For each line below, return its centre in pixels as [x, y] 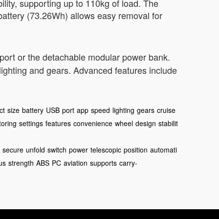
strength [21, 163]
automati [164, 150]
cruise [166, 110]
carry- [128, 163]
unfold [35, 150]
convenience [93, 123]
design [146, 123]
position [136, 150]
